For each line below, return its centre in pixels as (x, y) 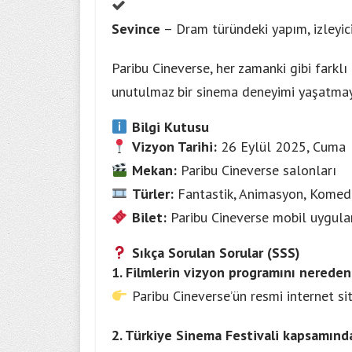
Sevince (136, 29)
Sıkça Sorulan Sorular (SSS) (214, 253)
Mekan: (154, 170)
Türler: (152, 194)
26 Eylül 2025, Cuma (281, 147)
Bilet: (149, 218)
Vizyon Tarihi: (174, 147)
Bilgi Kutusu (168, 127)
